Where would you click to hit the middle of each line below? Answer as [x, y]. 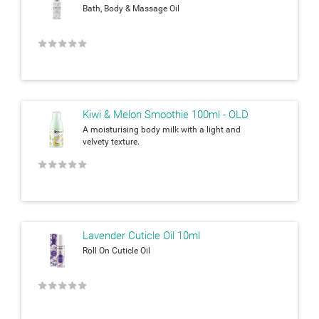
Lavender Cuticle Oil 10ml [141, 235]
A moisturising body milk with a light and [162, 129]
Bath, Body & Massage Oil [131, 8]
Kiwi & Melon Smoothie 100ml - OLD [166, 114]
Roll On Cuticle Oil [116, 250]
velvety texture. [111, 141]
